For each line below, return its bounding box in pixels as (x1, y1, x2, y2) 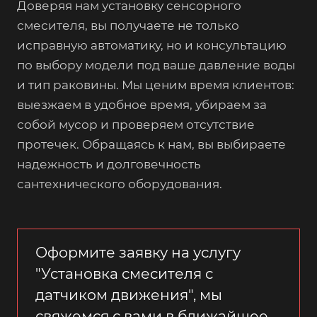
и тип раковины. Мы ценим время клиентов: (17, 77, 294, 92)
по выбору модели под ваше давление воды (17, 57, 295, 72)
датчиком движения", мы (35, 286, 222, 304)
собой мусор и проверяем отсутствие (17, 117, 255, 132)
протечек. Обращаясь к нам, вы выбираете (17, 137, 286, 151)
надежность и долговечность (17, 156, 201, 171)
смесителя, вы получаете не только (17, 18, 239, 33)
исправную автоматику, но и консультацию (17, 38, 287, 52)
